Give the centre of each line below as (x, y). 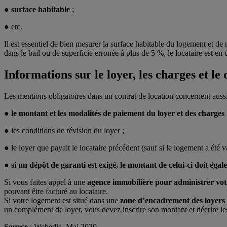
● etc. (13, 27)
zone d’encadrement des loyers (173, 200)
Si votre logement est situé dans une (62, 200)
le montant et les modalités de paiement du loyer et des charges (118, 113)
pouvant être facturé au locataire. (56, 191)
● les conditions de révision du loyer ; (64, 130)
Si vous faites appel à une (46, 182)
